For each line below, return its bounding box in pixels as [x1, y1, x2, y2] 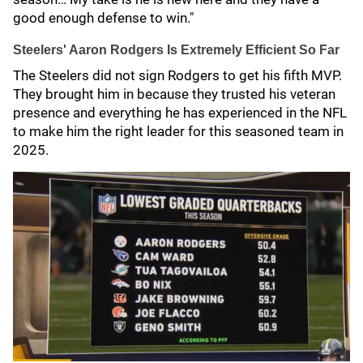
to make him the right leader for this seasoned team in [13, 123, 344, 139]
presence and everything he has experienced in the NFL [13, 105, 347, 121]
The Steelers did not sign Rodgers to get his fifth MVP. [13, 67, 342, 83]
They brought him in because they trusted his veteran [13, 86, 335, 102]
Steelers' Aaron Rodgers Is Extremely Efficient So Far [13, 43, 340, 57]
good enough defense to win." [13, 10, 194, 26]
